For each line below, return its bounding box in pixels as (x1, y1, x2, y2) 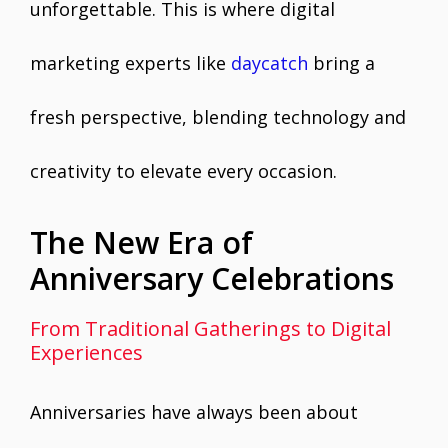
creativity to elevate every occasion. (30, 159, 337, 183)
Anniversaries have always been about (30, 400, 358, 424)
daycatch (231, 51, 308, 75)
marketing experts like (30, 51, 231, 75)
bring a (308, 51, 375, 75)
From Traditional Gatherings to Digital (30, 315, 391, 342)
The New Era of (30, 222, 253, 263)
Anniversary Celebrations (30, 258, 394, 299)
